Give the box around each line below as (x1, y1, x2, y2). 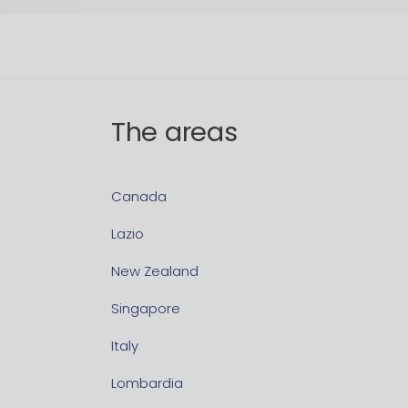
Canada (111, 187, 167, 207)
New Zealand (111, 261, 199, 281)
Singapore (111, 299, 180, 319)
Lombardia (111, 373, 183, 393)
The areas (111, 114, 238, 151)
